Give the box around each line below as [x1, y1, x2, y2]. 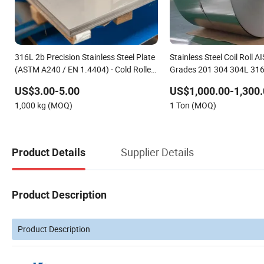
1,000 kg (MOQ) [15, 99, 72, 111]
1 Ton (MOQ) [169, 99, 216, 111]
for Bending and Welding [169, 75, 259, 87]
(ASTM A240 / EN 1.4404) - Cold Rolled [15, 63, 156, 75]
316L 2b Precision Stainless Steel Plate [15, 51, 155, 62]
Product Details [12, 146, 85, 159]
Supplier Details [121, 145, 194, 160]
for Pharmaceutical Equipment [15, 75, 126, 87]
